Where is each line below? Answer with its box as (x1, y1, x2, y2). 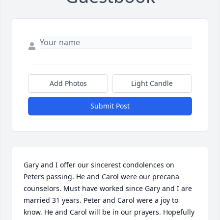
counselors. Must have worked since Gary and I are (24, 184, 192, 193)
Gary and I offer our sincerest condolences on (24, 160, 174, 170)
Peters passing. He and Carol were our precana (24, 172, 179, 182)
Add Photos (49, 79, 87, 88)
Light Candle (131, 79, 173, 88)
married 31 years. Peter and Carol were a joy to (24, 195, 178, 205)
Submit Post (90, 101, 130, 111)
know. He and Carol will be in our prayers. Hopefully (24, 207, 194, 217)
